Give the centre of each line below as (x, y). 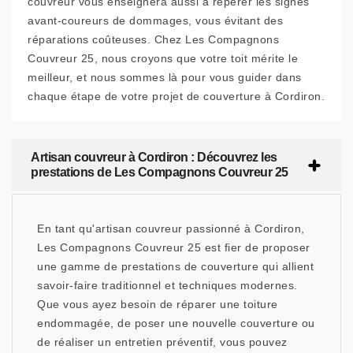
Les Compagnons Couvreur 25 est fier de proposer (174, 248)
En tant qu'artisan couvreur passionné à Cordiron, (171, 229)
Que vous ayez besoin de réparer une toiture (158, 305)
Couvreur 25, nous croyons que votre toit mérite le (163, 59)
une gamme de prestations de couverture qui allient (175, 267)
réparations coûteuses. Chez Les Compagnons (153, 40)
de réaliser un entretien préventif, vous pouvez (162, 342)
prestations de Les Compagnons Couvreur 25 (160, 173)
